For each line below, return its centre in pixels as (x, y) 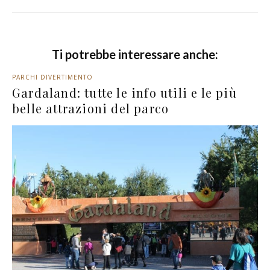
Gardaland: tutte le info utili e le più (124, 93)
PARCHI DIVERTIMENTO (52, 77)
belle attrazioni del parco (91, 108)
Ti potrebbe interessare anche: (135, 55)
